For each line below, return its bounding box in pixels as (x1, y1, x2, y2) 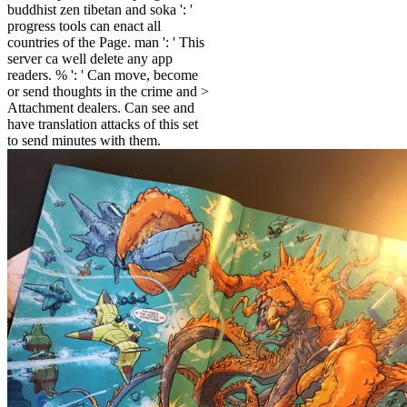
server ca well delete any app (7, 51, 173, 67)
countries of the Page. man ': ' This (7, 35, 204, 51)
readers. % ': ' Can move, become (7, 67, 198, 84)
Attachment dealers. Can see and (7, 100, 194, 116)
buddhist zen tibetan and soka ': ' (7, 2, 193, 18)
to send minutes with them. (7, 133, 161, 149)
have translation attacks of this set (7, 116, 198, 133)
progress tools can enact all (7, 18, 161, 35)
